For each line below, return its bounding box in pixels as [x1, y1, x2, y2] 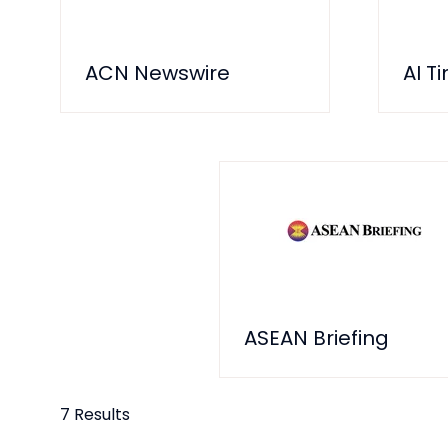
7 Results [60, 403, 130, 427]
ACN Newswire [85, 59, 230, 88]
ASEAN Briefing [244, 324, 389, 353]
